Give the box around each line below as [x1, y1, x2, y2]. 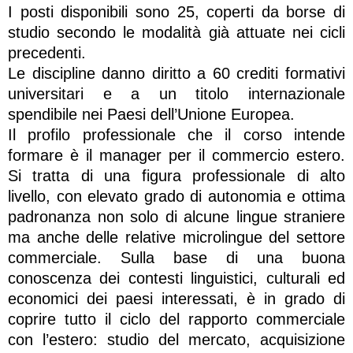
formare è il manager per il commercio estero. [8, 146, 345, 164]
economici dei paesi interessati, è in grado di [8, 289, 345, 307]
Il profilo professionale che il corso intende [8, 125, 345, 143]
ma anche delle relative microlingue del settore [8, 228, 345, 246]
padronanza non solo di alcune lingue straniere [8, 207, 345, 225]
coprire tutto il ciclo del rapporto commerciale [8, 310, 345, 328]
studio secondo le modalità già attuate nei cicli [8, 23, 345, 41]
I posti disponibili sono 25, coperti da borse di [8, 2, 345, 20]
